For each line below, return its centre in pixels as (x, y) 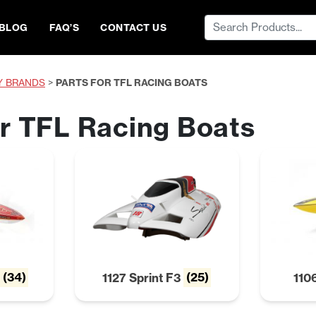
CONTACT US (133, 28)
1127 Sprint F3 (143, 278)
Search (221, 22)
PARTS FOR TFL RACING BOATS (132, 83)
